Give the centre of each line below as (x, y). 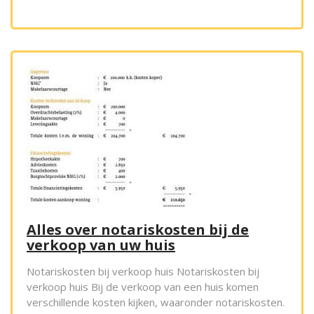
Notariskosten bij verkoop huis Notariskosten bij (143, 272)
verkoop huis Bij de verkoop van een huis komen (143, 287)
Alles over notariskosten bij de (138, 230)
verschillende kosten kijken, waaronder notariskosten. (156, 302)
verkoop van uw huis (101, 245)
